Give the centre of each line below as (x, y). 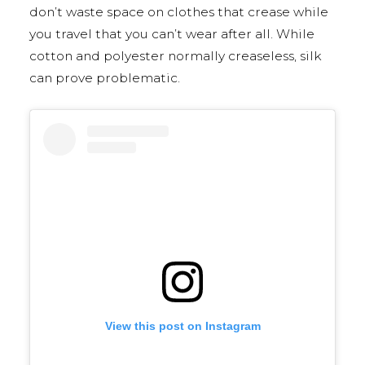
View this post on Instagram (182, 325)
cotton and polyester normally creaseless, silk (176, 55)
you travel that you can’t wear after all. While (172, 33)
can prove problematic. (105, 77)
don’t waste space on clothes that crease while (179, 11)
